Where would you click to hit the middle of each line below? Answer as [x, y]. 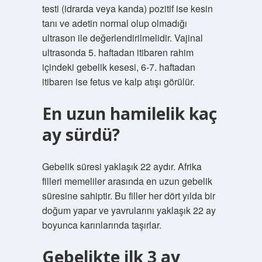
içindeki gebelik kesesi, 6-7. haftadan [118, 67]
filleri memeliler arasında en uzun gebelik [127, 181]
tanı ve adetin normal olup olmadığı [114, 23]
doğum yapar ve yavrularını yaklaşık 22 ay [129, 210]
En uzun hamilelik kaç [129, 113]
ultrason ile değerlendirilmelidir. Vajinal [122, 38]
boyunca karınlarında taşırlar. [101, 225]
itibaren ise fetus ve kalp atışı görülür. [118, 82]
